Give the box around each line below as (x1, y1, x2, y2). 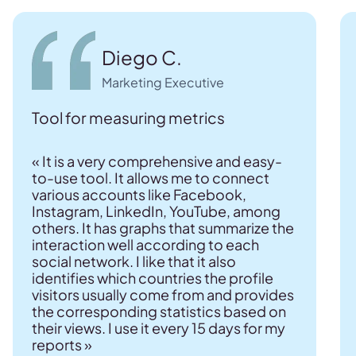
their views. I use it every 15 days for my (32, 319, 285, 338)
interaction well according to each (32, 235, 259, 254)
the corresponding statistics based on (32, 302, 286, 321)
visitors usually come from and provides (32, 285, 294, 304)
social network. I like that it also (32, 252, 236, 271)
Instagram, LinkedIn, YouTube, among (32, 202, 281, 221)
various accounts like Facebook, (32, 185, 246, 204)
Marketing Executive (102, 74, 224, 91)
